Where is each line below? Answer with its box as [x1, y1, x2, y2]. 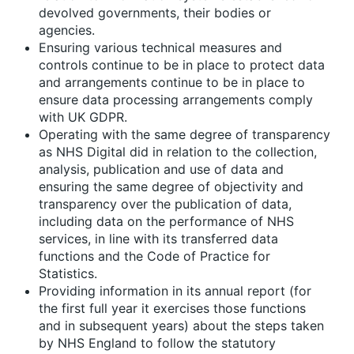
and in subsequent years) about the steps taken [39, 317, 324, 333]
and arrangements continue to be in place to [39, 73, 305, 90]
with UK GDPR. [39, 108, 127, 125]
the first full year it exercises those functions [39, 299, 306, 316]
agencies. [39, 21, 95, 38]
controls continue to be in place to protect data [39, 56, 325, 73]
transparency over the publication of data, [39, 195, 292, 212]
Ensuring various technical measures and [39, 39, 282, 55]
